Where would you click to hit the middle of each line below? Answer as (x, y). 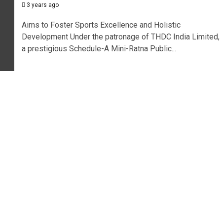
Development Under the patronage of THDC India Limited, (120, 37)
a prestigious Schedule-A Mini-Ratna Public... (99, 48)
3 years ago (42, 5)
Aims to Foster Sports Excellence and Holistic (101, 25)
